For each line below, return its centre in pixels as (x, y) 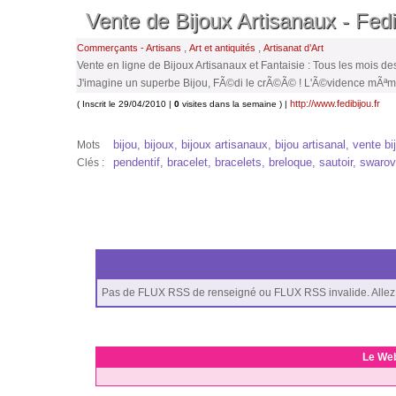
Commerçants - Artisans (129, 48)
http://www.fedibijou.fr (335, 103)
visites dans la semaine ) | (235, 104)
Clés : (91, 163)
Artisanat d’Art (293, 48)
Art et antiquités (222, 48)
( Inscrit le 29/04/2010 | (126, 104)
